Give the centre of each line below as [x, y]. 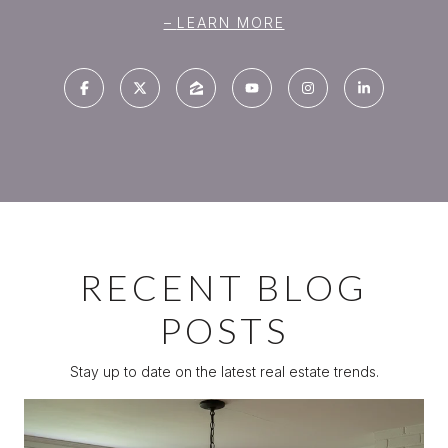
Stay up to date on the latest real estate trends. [224, 372]
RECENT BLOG [224, 287]
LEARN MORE [230, 23]
